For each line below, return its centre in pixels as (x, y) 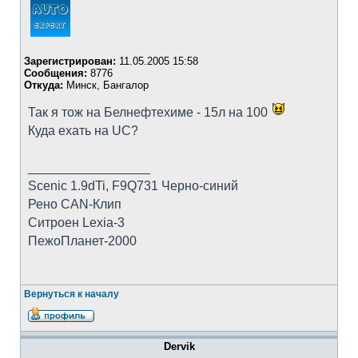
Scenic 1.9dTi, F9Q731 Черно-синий (133, 186)
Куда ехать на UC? (83, 131)
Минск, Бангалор (106, 85)
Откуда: (44, 85)
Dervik (179, 346)
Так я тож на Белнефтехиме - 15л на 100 (149, 112)
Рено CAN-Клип (75, 204)
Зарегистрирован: (70, 61)
